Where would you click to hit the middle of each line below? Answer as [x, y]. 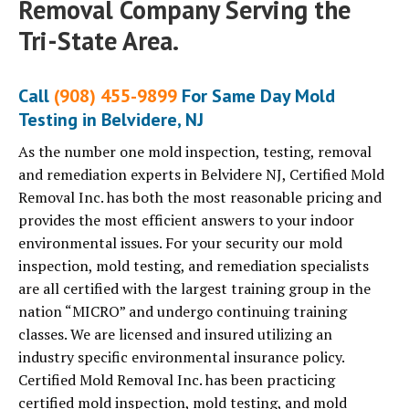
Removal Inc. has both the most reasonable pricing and [200, 198]
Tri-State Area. [99, 41]
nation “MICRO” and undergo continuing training [183, 312]
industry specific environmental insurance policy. [181, 357]
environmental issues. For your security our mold [180, 243]
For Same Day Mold [256, 96]
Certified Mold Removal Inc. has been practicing [177, 380]
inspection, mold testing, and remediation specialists [194, 266]
